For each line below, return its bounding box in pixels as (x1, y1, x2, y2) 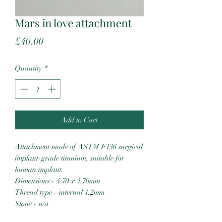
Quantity (15, 64, 42, 73)
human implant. (15, 165, 63, 174)
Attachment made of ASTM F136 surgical (15, 142, 143, 151)
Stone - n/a (15, 199, 49, 208)
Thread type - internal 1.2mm (15, 187, 105, 197)
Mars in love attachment (15, 15, 132, 31)
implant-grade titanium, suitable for (15, 153, 124, 163)
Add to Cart (61, 115, 98, 124)
